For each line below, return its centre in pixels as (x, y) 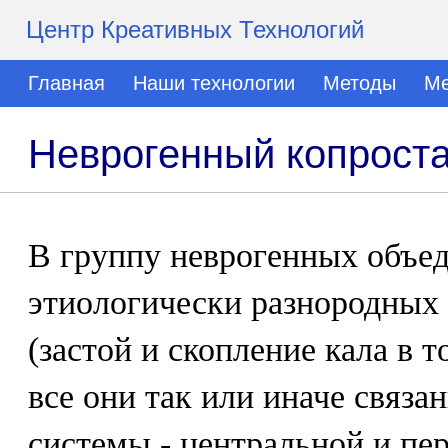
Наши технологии (214, 83)
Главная (66, 83)
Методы (359, 83)
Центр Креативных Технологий (195, 29)
